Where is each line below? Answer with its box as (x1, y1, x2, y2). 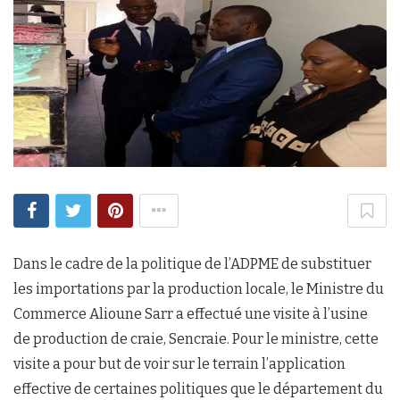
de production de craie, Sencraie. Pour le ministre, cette (13, 330, 379, 347)
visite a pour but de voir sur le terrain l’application (13, 355, 346, 372)
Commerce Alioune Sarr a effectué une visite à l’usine (13, 305, 368, 322)
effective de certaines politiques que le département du (13, 380, 383, 397)
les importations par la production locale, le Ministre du (13, 280, 384, 297)
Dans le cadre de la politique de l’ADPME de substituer (13, 255, 371, 272)
